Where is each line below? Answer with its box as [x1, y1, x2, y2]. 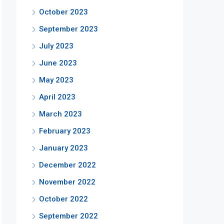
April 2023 [39, 92, 75, 101]
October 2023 [39, 7, 88, 16]
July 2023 [39, 41, 73, 50]
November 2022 [39, 177, 95, 186]
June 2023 [39, 58, 77, 67]
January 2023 [39, 143, 88, 152]
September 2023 [39, 24, 98, 33]
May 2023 [39, 75, 73, 84]
